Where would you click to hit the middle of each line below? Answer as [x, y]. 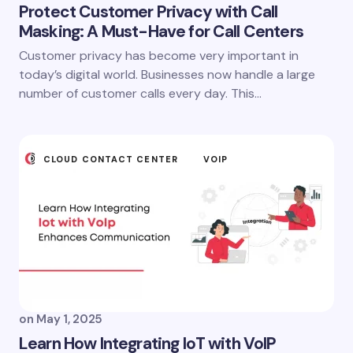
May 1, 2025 [70, 319]
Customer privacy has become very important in [159, 55]
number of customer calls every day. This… [140, 93]
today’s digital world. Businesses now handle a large [167, 74]
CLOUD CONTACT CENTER [111, 159]
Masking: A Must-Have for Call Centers [161, 31]
